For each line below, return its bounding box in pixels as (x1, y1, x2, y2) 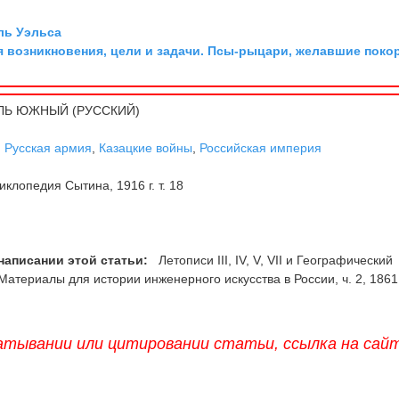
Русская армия (4, 140, 93, 155)
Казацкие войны (99, 140, 193, 155)
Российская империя (199, 140, 322, 155)
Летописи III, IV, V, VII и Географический (155, 252, 394, 267)
